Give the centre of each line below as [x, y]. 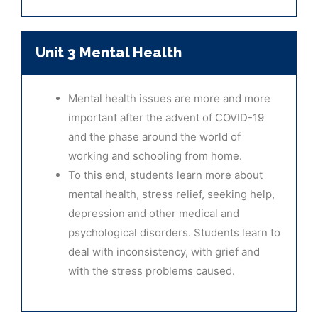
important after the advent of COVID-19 [166, 118]
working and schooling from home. [155, 156]
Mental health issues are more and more [169, 99]
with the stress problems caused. [152, 271]
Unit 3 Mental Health [109, 53]
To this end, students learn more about [165, 175]
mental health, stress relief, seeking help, [171, 194]
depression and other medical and [154, 214]
